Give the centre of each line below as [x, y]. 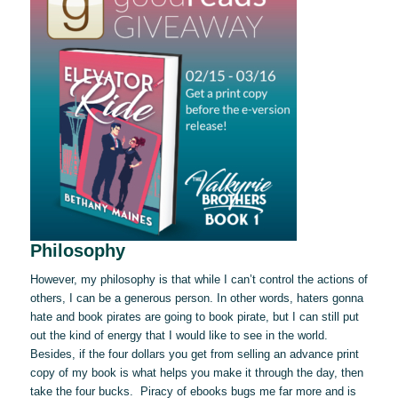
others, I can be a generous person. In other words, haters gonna [196, 298]
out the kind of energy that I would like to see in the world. [179, 336]
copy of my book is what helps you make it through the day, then [196, 373]
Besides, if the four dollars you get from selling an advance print [194, 354]
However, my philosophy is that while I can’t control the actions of [199, 280]
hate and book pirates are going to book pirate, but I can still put [194, 317]
